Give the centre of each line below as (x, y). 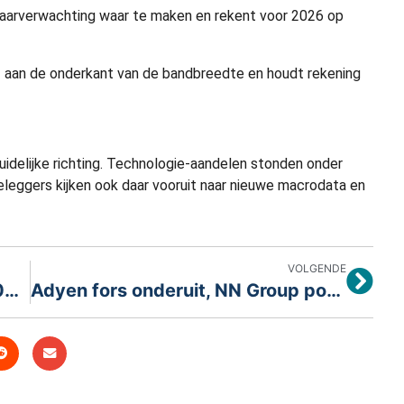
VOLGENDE (317, 268)
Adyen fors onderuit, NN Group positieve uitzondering (334, 290)
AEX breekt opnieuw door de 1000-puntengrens (12, 290)
